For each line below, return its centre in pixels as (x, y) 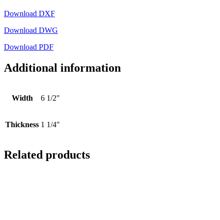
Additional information (62, 68)
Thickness (22, 124)
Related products (47, 154)
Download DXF (29, 14)
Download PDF (29, 47)
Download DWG (31, 30)
